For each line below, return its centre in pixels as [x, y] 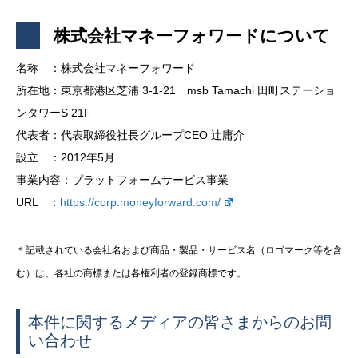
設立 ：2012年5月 [66, 158]
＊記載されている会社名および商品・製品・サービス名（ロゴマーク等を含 [179, 251]
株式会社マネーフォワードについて [191, 36]
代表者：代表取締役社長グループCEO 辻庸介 [130, 135]
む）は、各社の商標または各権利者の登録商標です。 [131, 274]
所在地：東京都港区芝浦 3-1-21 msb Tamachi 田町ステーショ [176, 91]
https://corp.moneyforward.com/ [140, 203]
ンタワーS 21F [54, 113]
